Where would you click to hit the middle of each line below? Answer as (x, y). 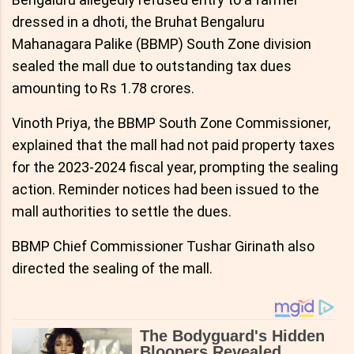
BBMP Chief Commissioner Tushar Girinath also (163, 247)
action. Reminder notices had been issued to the (166, 190)
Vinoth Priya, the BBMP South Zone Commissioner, (171, 123)
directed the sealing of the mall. (112, 269)
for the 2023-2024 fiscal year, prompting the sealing (175, 168)
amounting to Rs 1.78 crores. (103, 88)
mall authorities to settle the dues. (122, 212)
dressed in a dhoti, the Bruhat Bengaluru (138, 22)
